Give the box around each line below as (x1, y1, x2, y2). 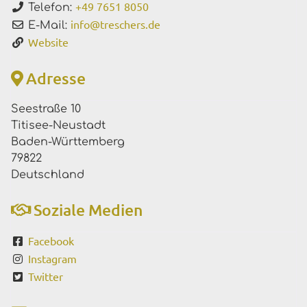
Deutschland (11, 169, 84, 182)
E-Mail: (28, 19, 71, 32)
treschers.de (100, 17, 160, 32)
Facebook (28, 234, 74, 248)
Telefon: (28, 1, 75, 14)
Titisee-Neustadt (11, 119, 106, 132)
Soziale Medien (34, 200, 143, 220)
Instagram (28, 251, 77, 266)
